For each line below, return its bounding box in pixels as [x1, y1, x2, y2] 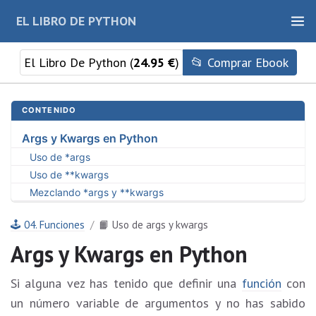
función [241, 275, 281, 292]
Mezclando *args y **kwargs [30, 186, 164, 198]
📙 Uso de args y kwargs [99, 218, 208, 231]
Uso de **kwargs [30, 168, 109, 181]
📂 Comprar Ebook [190, 54, 288, 71]
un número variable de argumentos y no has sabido [11, 295, 305, 312]
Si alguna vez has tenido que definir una [11, 275, 242, 292]
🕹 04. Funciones [11, 218, 85, 231]
